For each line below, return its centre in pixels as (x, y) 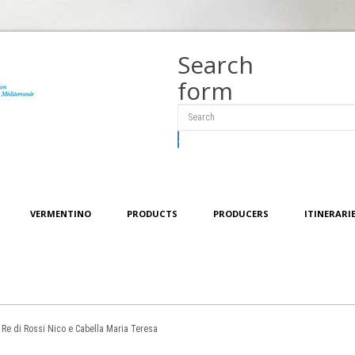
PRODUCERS (240, 214)
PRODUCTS (152, 214)
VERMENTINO (60, 214)
